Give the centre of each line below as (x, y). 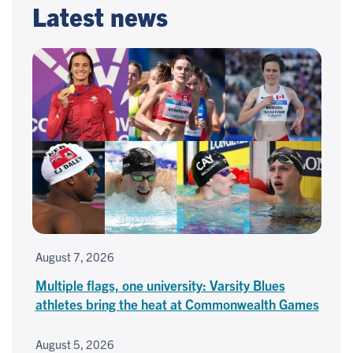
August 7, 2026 (74, 257)
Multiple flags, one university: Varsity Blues (160, 285)
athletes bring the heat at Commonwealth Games (177, 304)
